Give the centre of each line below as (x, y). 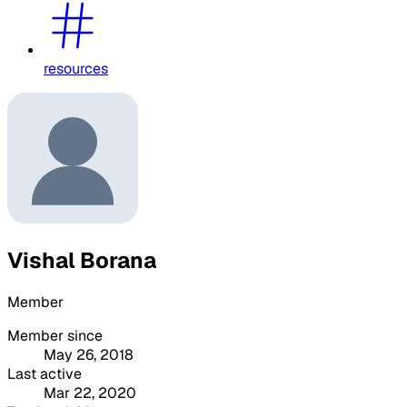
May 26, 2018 (89, 354)
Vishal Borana (82, 260)
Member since (55, 335)
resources (76, 68)
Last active (45, 373)
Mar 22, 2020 (90, 392)
